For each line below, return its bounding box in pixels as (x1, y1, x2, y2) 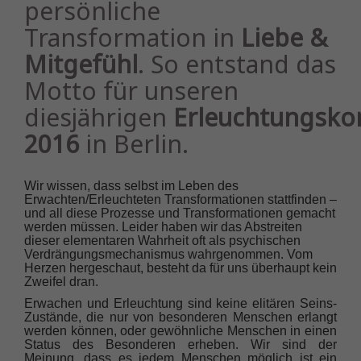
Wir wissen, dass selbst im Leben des (24, 179, 239, 193)
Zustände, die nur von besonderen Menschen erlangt (24, 310, 337, 325)
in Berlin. (79, 127, 189, 161)
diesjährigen (24, 101, 173, 135)
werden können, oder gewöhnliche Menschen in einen (24, 324, 337, 338)
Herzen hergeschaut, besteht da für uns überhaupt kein (24, 261, 337, 276)
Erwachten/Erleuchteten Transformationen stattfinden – (24, 193, 337, 207)
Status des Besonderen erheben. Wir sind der (24, 338, 337, 352)
